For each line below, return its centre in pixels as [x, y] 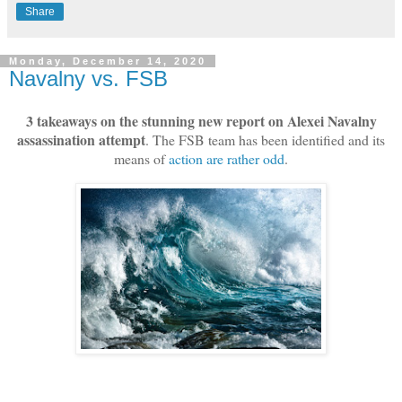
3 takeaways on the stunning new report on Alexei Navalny [201, 121]
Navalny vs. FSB [88, 78]
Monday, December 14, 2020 [108, 61]
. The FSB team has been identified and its [265, 140]
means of [141, 159]
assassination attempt [81, 140]
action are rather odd [227, 159]
